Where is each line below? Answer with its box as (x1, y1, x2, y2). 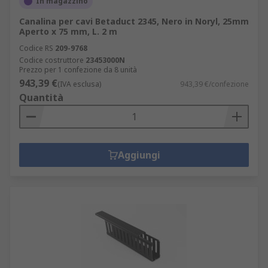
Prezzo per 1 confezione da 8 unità (19, 65, 137, 75)
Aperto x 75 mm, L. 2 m (19, 26, 117, 37)
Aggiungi (117, 148, 160, 162)
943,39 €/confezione (180, 79, 249, 89)
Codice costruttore (19, 55, 84, 65)
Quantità (19, 91, 63, 104)
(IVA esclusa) (57, 79, 101, 89)
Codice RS (19, 43, 53, 53)
